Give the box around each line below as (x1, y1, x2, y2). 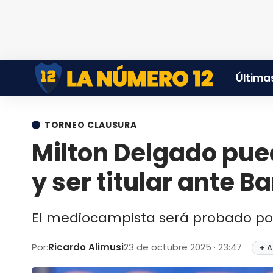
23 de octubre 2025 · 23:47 (124, 241, 244, 253)
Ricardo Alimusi (48, 241, 124, 253)
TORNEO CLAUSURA (44, 119, 137, 131)
